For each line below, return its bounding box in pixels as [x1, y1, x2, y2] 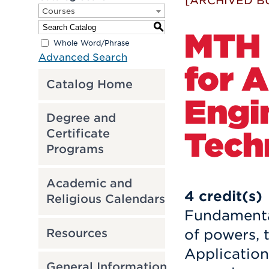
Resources [46, 226, 107, 240]
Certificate [46, 127, 110, 141]
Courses [42, 7, 75, 16]
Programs [46, 142, 104, 157]
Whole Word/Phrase [53, 38, 130, 47]
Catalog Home [46, 77, 133, 91]
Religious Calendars [46, 192, 165, 206]
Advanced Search [38, 52, 127, 63]
